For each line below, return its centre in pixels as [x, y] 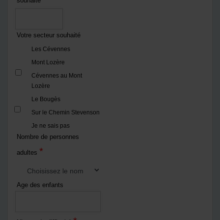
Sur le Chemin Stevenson [66, 112]
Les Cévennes [51, 49]
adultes [28, 152]
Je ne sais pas [51, 125]
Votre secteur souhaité [49, 35]
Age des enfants [40, 185]
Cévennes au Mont [57, 75]
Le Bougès [46, 99]
